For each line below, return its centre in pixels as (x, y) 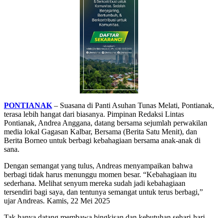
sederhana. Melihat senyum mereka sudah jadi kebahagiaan (95, 183)
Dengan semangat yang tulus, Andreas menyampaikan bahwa (98, 166)
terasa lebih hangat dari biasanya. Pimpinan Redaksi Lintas (94, 114)
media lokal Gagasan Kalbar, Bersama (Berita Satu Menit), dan (100, 132)
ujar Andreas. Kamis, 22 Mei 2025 (57, 201)
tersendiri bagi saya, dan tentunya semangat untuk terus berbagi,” (103, 192)
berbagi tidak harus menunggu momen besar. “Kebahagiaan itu (100, 175)
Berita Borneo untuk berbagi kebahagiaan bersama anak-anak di (102, 141)
